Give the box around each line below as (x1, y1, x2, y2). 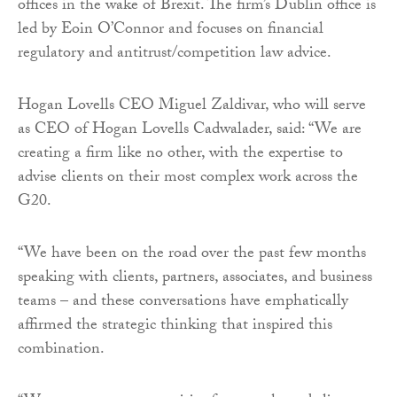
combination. (18, 336, 105, 364)
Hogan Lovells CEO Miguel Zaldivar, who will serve (18, 92, 366, 121)
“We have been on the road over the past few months (18, 240, 366, 269)
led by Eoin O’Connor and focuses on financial (18, 16, 323, 44)
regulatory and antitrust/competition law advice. (18, 40, 331, 68)
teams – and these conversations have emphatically (18, 288, 348, 316)
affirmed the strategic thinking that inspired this (18, 312, 332, 340)
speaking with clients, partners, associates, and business (18, 264, 372, 292)
